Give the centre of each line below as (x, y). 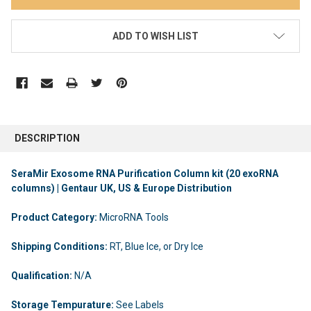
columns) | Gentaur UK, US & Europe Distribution (121, 188)
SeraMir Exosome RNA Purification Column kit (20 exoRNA (145, 173)
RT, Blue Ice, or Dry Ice (157, 246)
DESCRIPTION (47, 138)
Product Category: (55, 217)
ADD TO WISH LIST (155, 36)
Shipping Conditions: (60, 246)
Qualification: (43, 275)
